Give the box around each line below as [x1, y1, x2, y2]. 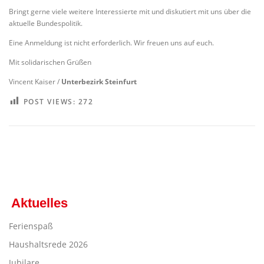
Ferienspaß [9, 220, 53, 232]
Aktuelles [11, 196, 68, 211]
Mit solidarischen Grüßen [9, 57, 91, 68]
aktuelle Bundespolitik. [9, 18, 82, 28]
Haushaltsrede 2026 [9, 238, 88, 250]
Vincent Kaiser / [9, 77, 61, 87]
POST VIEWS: [23, 96, 75, 107]
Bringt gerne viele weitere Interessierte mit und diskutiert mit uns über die [9, 6, 251, 16]
